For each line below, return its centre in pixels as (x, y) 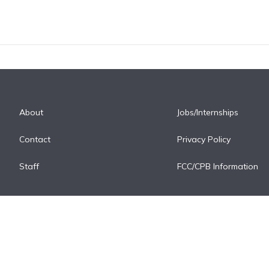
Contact (35, 139)
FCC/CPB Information (218, 166)
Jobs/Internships (208, 112)
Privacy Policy (204, 139)
